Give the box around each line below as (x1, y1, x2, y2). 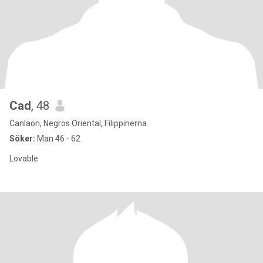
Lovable (9, 154, 38, 163)
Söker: (9, 134, 35, 143)
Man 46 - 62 (35, 134, 80, 143)
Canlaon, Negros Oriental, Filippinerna (9, 119, 147, 128)
